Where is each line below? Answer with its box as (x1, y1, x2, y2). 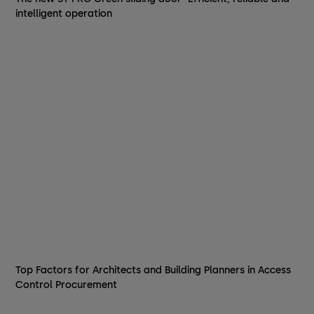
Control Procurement (15, 279, 117, 292)
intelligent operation (15, 7, 112, 20)
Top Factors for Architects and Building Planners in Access (15, 264, 291, 277)
